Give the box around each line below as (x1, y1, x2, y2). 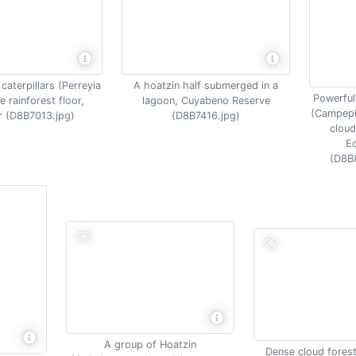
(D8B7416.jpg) (172, 110, 240, 122)
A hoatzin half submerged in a (133, 79, 278, 91)
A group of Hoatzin (104, 338, 196, 350)
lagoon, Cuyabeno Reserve (141, 95, 270, 106)
